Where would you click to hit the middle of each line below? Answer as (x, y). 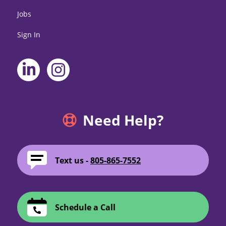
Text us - (72, 160)
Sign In (29, 35)
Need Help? (123, 120)
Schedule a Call (85, 207)
